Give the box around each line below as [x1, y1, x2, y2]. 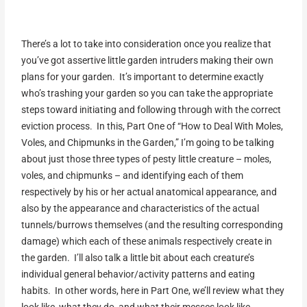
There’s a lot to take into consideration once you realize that [21, 38, 272, 50]
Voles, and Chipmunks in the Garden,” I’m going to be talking [21, 137, 275, 149]
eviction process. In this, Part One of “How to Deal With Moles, [21, 121, 284, 132]
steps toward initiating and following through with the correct [21, 104, 282, 116]
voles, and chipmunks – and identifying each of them [21, 170, 244, 182]
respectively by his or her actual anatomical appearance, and [21, 186, 278, 198]
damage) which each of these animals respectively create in [21, 236, 273, 247]
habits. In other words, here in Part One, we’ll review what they [21, 285, 285, 297]
